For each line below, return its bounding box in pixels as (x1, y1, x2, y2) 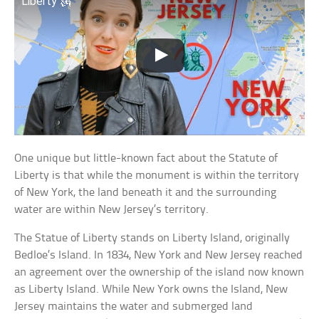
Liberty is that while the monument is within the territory (14, 169, 300, 182)
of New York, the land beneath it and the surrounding (14, 186, 277, 199)
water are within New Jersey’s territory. (14, 203, 209, 216)
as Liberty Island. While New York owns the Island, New (14, 283, 288, 296)
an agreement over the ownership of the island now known (14, 266, 305, 278)
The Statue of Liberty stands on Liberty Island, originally (14, 231, 291, 244)
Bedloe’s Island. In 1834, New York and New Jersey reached (14, 249, 303, 261)
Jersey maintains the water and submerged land (14, 300, 253, 313)
